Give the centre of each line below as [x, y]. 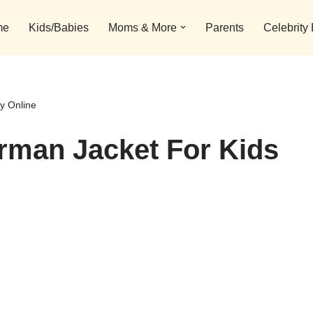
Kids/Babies [59, 28]
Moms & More [143, 28]
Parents [225, 28]
